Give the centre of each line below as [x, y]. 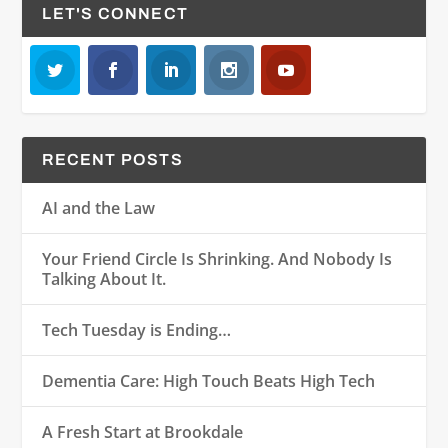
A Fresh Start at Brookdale [143, 431]
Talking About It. [104, 278]
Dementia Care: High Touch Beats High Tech [209, 380]
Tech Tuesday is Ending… [137, 329]
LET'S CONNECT [115, 13]
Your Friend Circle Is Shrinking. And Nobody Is [217, 258]
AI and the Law [99, 207]
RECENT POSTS [112, 159]
